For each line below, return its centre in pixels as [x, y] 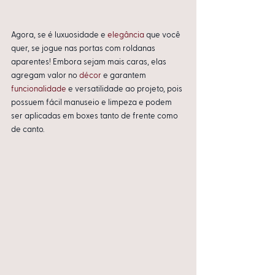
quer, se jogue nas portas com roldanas [84, 49]
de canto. [28, 130]
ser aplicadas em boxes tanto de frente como [95, 117]
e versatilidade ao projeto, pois [125, 90]
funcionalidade [39, 90]
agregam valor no [45, 76]
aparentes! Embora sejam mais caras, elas [90, 63]
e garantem [125, 76]
